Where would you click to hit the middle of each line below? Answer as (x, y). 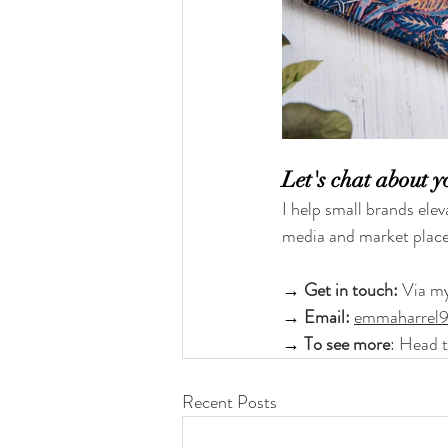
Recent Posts (229, 401)
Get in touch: (353, 289)
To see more (347, 343)
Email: (327, 316)
